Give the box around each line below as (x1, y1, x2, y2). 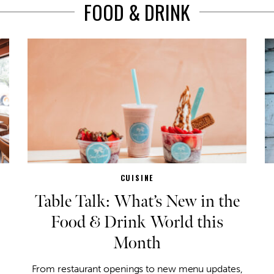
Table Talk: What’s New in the (34, 191, 240, 212)
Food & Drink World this (51, 212, 223, 232)
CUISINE (120, 172, 154, 183)
